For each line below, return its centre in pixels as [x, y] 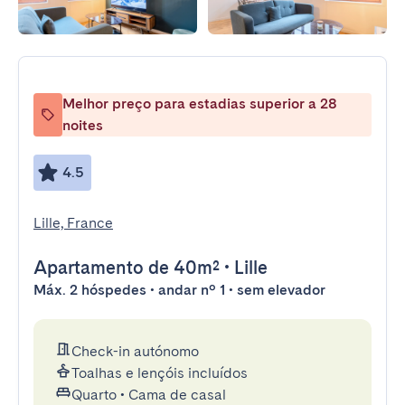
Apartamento [89, 268]
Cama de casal [177, 395]
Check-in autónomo [135, 351]
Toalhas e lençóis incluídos [160, 373]
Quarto [94, 395]
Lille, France [73, 223]
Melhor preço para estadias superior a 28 [200, 104]
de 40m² [182, 268]
